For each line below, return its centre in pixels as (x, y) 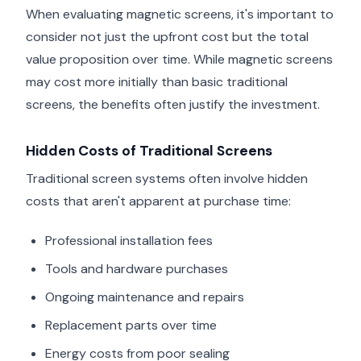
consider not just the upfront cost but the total (167, 37)
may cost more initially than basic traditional (157, 82)
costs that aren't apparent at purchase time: (158, 201)
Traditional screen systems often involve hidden (167, 178)
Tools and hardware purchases (137, 268)
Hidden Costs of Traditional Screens (149, 151)
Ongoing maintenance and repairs (145, 297)
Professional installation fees (129, 240)
